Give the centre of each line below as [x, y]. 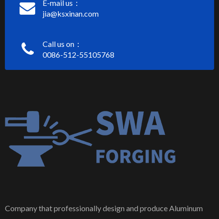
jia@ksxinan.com [71, 14]
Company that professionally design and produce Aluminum [104, 208]
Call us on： [62, 44]
